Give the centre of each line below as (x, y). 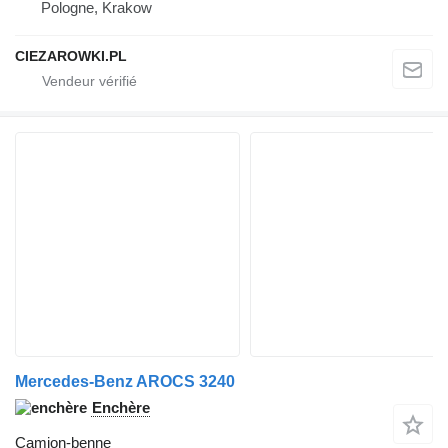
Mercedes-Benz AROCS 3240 (125, 381)
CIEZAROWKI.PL (71, 55)
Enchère (121, 407)
